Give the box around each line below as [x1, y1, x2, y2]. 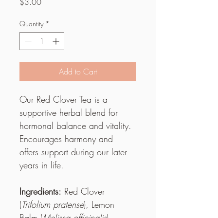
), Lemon [84, 198, 117, 210]
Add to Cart [59, 66, 97, 77]
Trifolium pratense [21, 198, 84, 210]
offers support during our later [19, 145, 130, 158]
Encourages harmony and [19, 132, 116, 145]
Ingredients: [19, 185, 61, 197]
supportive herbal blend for [19, 106, 121, 118]
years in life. [19, 159, 64, 171]
